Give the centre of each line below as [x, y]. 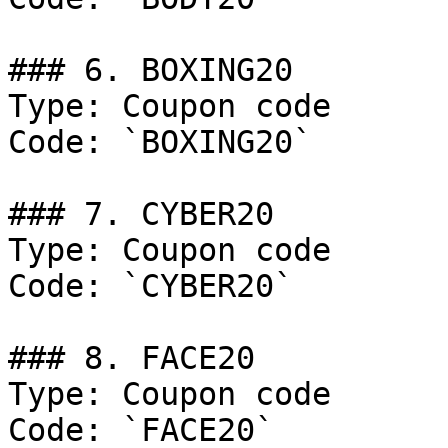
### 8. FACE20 [131, 358]
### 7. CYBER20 [141, 214]
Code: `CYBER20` [150, 286]
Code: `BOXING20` [160, 142]
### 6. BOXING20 [150, 70]
